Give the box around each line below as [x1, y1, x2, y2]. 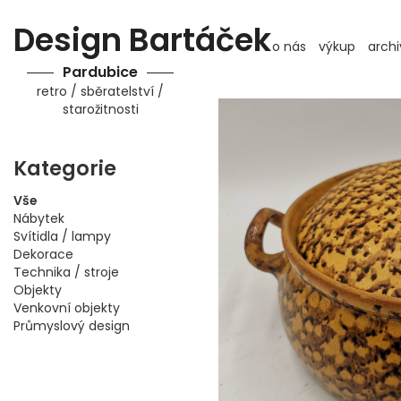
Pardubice [63, 62, 138, 82]
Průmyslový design [13, 317, 130, 335]
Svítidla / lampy [13, 227, 111, 245]
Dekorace [13, 245, 73, 263]
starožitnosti [62, 100, 139, 118]
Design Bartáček [13, 18, 271, 62]
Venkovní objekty [13, 299, 120, 317]
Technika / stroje [13, 263, 119, 281]
